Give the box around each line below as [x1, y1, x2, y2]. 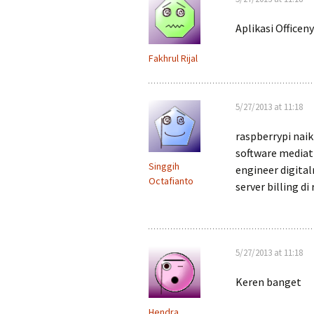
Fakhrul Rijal [149, 52, 198, 64]
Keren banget [235, 275, 301, 289]
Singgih [149, 160, 179, 172]
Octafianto [149, 175, 193, 187]
